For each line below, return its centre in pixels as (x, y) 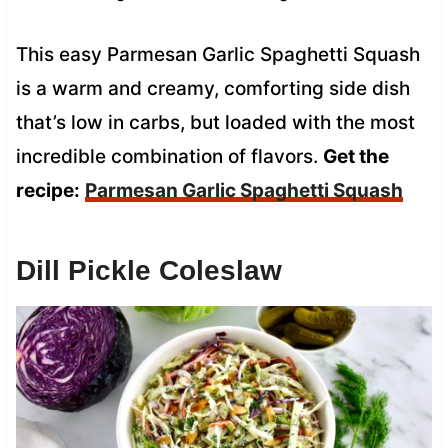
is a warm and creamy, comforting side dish (212, 88)
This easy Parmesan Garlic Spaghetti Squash (217, 54)
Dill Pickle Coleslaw (148, 270)
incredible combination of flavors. (169, 156)
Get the (355, 156)
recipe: (47, 190)
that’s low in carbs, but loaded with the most (215, 122)
